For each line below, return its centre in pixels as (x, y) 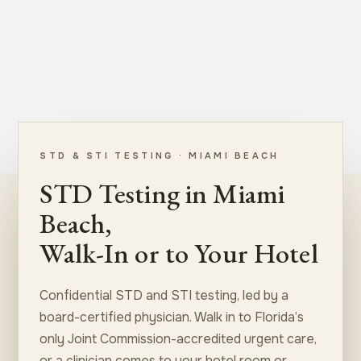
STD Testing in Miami (162, 193)
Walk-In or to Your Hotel (179, 253)
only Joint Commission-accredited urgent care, (178, 338)
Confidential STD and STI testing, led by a (164, 295)
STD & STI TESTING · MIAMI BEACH (160, 155)
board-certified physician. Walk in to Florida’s (172, 317)
